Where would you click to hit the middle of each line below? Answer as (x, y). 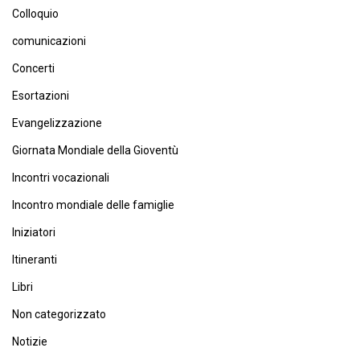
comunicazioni (49, 41)
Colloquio (35, 14)
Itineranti (35, 260)
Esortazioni (41, 96)
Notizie (30, 342)
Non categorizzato (59, 314)
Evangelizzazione (57, 123)
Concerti (33, 68)
